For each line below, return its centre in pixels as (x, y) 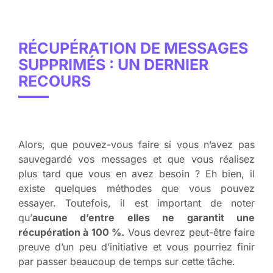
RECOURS (55, 81)
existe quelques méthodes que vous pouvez (136, 188)
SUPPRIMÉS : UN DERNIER (113, 64)
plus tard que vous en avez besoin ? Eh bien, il (136, 173)
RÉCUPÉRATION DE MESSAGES (133, 48)
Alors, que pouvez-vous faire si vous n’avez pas (136, 144)
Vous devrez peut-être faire (190, 232)
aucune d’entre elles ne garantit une (144, 217)
